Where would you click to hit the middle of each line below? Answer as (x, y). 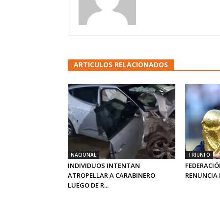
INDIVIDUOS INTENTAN (104, 166)
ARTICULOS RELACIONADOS (121, 65)
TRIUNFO (199, 155)
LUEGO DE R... (88, 185)
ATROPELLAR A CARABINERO (111, 176)
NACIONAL (83, 155)
